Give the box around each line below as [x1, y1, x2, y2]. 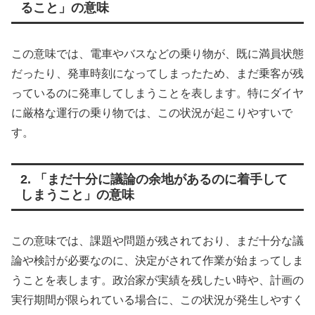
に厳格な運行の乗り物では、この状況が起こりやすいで [11, 106, 292, 119]
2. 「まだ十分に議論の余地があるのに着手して [20, 172, 288, 186]
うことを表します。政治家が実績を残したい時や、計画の [11, 274, 304, 286]
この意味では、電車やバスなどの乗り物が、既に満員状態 [11, 47, 304, 60]
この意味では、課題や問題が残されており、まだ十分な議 [11, 234, 304, 247]
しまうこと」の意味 [20, 187, 134, 202]
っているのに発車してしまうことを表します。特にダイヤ [11, 86, 304, 99]
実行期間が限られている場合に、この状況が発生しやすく [11, 293, 304, 306]
